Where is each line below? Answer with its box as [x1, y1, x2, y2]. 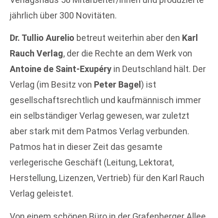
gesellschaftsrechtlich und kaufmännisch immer [10, 95, 201, 106]
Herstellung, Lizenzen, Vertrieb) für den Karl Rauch [10, 173, 204, 183]
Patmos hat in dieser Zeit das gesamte [10, 142, 163, 152]
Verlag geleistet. [10, 188, 73, 199]
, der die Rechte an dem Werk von [63, 48, 192, 59]
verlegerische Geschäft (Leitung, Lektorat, [10, 157, 174, 168]
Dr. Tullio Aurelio [10, 33, 74, 43]
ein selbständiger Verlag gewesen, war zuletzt [10, 110, 189, 121]
